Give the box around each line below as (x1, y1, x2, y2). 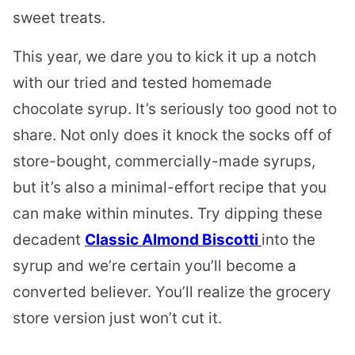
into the (261, 231, 315, 250)
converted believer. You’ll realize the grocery (13, 283, 331, 302)
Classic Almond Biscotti (85, 231, 258, 250)
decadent (13, 231, 85, 250)
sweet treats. (13, 9, 109, 28)
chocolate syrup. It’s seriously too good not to (13, 100, 337, 119)
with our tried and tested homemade (13, 74, 272, 93)
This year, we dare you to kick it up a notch (13, 48, 316, 67)
